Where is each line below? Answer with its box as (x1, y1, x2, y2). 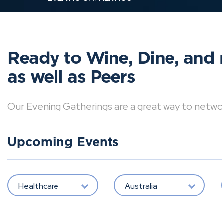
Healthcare (18, 180, 58, 191)
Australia (124, 180, 157, 191)
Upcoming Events (7, 136, 119, 149)
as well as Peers (7, 69, 135, 86)
